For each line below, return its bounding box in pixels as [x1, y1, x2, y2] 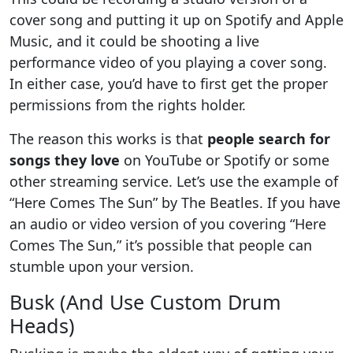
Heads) [9, 311, 75, 339]
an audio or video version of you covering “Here [9, 214, 326, 233]
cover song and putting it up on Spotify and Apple [9, 9, 344, 29]
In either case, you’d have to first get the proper [9, 73, 328, 93]
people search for [207, 128, 330, 148]
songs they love [9, 150, 120, 169]
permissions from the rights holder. [9, 95, 246, 114]
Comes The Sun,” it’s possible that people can [9, 235, 312, 255]
